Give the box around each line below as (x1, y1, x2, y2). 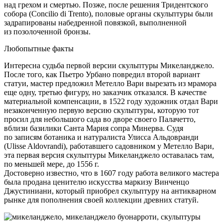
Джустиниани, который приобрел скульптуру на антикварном (4, 187, 216, 196)
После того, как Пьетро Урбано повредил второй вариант (4, 70, 200, 79)
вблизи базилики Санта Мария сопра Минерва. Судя (4, 124, 183, 133)
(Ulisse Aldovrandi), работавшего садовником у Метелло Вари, (4, 142, 214, 151)
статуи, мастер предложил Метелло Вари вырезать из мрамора (4, 79, 217, 88)
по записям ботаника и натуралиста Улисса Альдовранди (4, 133, 199, 142)
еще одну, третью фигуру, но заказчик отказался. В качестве (4, 88, 207, 97)
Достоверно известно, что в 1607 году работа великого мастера (4, 169, 219, 178)
